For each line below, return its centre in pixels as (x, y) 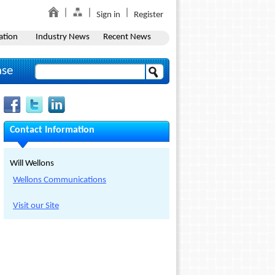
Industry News (62, 37)
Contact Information (52, 130)
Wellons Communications (60, 180)
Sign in (108, 15)
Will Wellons (32, 164)
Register (149, 15)
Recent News (127, 37)
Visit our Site (36, 206)
